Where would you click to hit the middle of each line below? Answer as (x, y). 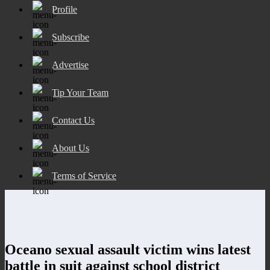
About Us (71, 148)
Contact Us (73, 120)
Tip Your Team (80, 92)
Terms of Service (84, 175)
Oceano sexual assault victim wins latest (128, 249)
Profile (64, 9)
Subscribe (71, 37)
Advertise (70, 64)
